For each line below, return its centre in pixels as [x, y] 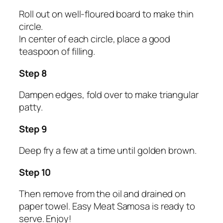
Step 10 [35, 172]
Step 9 [33, 129]
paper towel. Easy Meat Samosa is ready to [107, 206]
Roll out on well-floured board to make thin [106, 14]
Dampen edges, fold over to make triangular [109, 95]
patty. [31, 107]
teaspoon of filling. [57, 52]
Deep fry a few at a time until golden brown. [108, 151]
